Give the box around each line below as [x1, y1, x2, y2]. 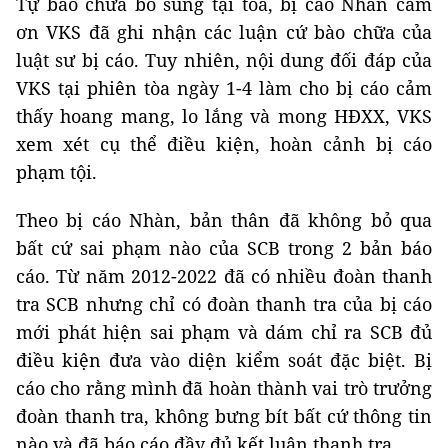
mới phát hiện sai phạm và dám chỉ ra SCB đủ [16, 320, 432, 344]
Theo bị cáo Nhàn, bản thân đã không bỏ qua [16, 208, 432, 232]
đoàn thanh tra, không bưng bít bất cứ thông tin [16, 404, 432, 428]
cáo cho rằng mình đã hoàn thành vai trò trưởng [16, 376, 432, 400]
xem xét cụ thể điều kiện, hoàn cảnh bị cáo [16, 132, 432, 156]
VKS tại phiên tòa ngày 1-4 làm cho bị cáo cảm [16, 76, 432, 100]
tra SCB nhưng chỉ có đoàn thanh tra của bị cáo [16, 292, 432, 316]
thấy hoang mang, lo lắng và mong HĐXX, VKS [16, 104, 432, 128]
